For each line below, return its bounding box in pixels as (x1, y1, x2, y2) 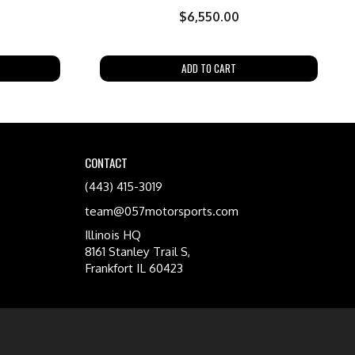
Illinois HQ (85, 227, 141, 243)
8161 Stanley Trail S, (85, 243, 190, 260)
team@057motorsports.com (85, 202, 239, 219)
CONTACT (85, 153, 128, 171)
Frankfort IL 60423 (85, 260, 183, 277)
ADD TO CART (181, 60, 236, 77)
